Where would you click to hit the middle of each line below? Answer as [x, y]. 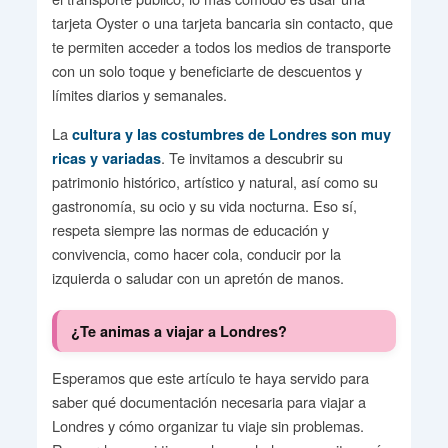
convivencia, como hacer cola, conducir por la [196, 254]
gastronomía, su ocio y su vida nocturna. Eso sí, [204, 206]
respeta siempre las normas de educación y [190, 230]
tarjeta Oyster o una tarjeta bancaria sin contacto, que [222, 23]
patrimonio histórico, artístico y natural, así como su [214, 182]
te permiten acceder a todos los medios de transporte [221, 47]
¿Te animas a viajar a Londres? [179, 330]
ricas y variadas [106, 158]
